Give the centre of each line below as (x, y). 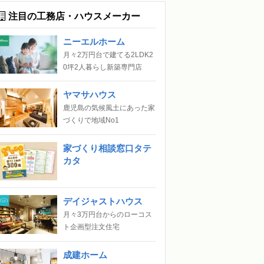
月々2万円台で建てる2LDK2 (108, 55)
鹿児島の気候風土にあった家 (109, 108)
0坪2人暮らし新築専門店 (103, 67)
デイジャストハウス (103, 202)
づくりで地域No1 (91, 121)
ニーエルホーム (94, 41)
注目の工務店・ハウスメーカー (73, 16)
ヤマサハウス (90, 95)
